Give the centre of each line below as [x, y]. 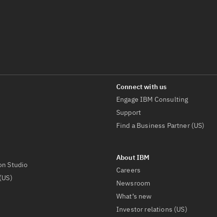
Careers [129, 170]
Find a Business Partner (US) [161, 125]
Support [129, 112]
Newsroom [133, 183]
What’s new [134, 196]
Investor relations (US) [152, 209]
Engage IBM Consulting [152, 99]
